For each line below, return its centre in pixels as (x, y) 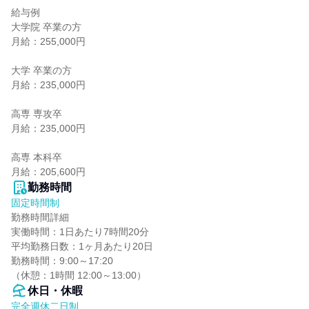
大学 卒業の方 (41, 70)
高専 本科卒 (37, 157)
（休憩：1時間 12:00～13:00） (79, 275)
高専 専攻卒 (37, 114)
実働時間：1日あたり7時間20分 (80, 232)
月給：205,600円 (48, 172)
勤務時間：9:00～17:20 (62, 261)
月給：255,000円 (48, 41)
